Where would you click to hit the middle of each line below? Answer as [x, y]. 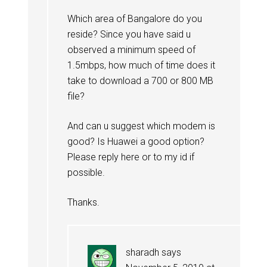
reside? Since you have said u [129, 34]
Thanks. [83, 202]
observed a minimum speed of [131, 49]
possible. [86, 172]
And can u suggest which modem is [141, 126]
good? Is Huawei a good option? [136, 141]
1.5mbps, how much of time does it [141, 65]
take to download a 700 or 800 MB [140, 80]
